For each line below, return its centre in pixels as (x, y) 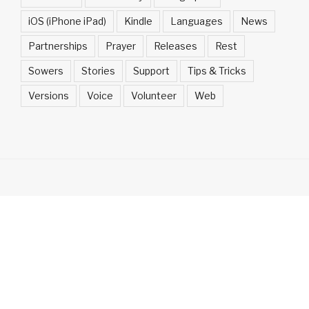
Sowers (46, 71)
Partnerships (58, 46)
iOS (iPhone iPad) (67, 21)
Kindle (138, 21)
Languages (197, 21)
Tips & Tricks (217, 71)
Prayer (121, 46)
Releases (176, 46)
